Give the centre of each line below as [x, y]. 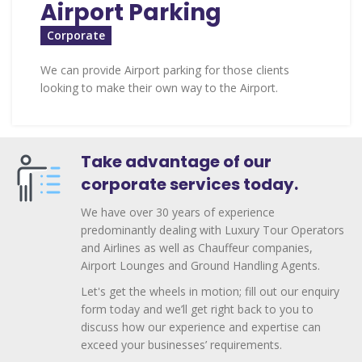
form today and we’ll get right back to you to [197, 309]
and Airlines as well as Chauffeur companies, [197, 248]
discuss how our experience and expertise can [201, 327]
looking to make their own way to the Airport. [159, 88]
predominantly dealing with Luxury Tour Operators [213, 230]
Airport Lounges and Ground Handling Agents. [200, 266]
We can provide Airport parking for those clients [165, 70]
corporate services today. [189, 185]
